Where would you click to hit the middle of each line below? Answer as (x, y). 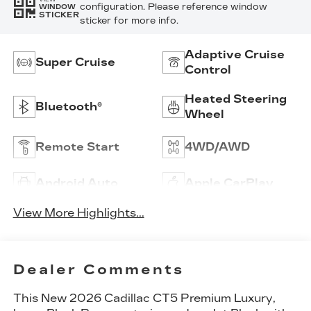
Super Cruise (75, 62)
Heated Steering (236, 99)
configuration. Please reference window (173, 7)
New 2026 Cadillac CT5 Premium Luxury (157, 299)
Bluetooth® (68, 106)
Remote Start (77, 146)
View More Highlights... (78, 212)
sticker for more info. (129, 21)
